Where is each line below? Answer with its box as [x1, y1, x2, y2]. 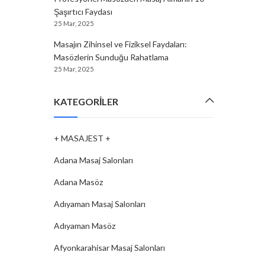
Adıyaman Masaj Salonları [54, 199, 146, 209]
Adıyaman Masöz [54, 221, 115, 231]
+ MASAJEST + [54, 133, 111, 143]
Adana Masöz [54, 177, 103, 187]
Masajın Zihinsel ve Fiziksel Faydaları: [54, 39, 187, 49]
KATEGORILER [54, 96, 118, 107]
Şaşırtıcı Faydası [54, 7, 112, 17]
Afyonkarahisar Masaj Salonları [54, 243, 165, 253]
